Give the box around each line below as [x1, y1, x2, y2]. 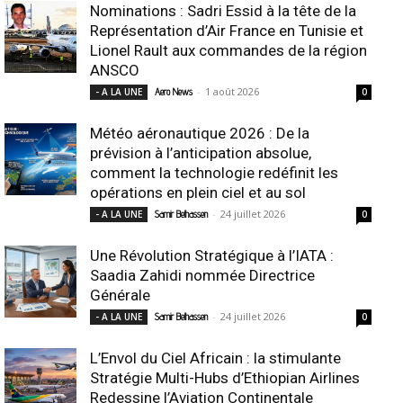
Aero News [155, 85, 193, 99]
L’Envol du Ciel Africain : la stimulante [90, 349, 341, 368]
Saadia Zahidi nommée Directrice [90, 266, 315, 285]
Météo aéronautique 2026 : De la [90, 124, 309, 143]
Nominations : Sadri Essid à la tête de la [90, 2, 356, 21]
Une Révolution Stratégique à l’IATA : [90, 246, 334, 265]
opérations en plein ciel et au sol [90, 184, 306, 202]
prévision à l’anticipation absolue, [90, 144, 311, 163]
